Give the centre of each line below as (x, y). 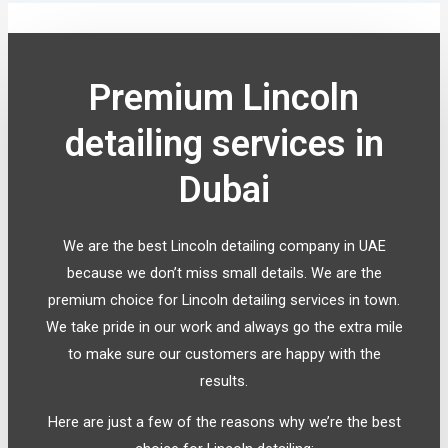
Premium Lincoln (224, 97)
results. (224, 380)
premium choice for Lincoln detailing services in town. (224, 299)
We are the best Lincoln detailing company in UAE (224, 245)
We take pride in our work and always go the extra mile (224, 326)
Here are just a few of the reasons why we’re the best (224, 422)
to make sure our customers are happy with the (224, 353)
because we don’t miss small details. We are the (224, 272)
